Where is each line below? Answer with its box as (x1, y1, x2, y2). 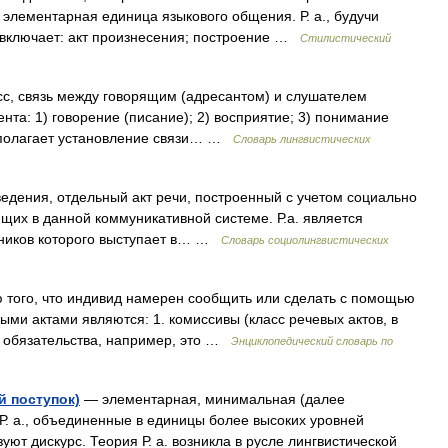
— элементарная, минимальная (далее (80, 391, 345, 407)
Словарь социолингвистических (221, 234, 389, 246)
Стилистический (300, 32, 391, 44)
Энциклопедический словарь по (231, 335, 393, 347)
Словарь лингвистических (233, 133, 371, 145)
